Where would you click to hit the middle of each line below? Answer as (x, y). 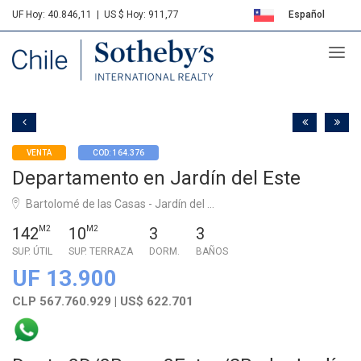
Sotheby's (65, 53)
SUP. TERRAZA (101, 251)
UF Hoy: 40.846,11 (52, 15)
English (308, 48)
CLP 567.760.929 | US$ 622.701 (103, 301)
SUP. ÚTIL (32, 251)
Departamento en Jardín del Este (156, 178)
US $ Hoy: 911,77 (141, 15)
